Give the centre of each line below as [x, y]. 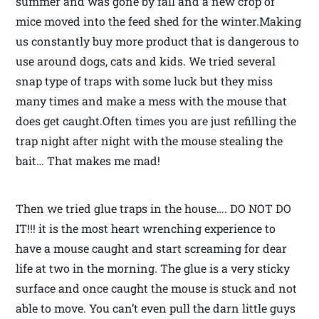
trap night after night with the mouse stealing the [150, 141]
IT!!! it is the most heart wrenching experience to [146, 229]
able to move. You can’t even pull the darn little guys [156, 308]
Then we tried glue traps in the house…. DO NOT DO [154, 209]
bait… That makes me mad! [88, 161]
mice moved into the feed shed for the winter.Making [159, 21]
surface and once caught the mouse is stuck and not [157, 288]
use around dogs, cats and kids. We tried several [146, 61]
